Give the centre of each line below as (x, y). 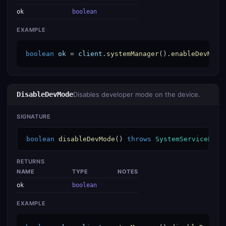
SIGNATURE (34, 117)
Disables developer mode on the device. (137, 94)
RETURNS (31, 161)
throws (139, 139)
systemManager (133, 54)
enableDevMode (197, 54)
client (90, 54)
